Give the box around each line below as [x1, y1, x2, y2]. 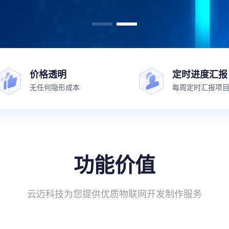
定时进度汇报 [172, 70, 227, 80]
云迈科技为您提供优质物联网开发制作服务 [27, 189, 202, 199]
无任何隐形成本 [29, 84, 80, 91]
